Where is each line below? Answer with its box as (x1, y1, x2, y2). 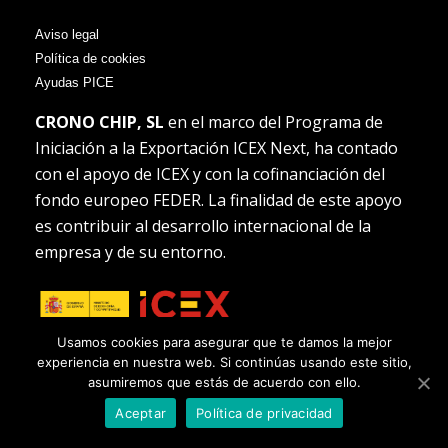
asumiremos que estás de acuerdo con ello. (87, 374, 361, 390)
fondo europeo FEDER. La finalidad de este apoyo (35, 189, 402, 212)
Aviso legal (35, 27, 99, 43)
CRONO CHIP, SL (35, 111, 164, 134)
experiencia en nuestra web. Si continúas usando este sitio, (36, 354, 412, 370)
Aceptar (115, 404, 167, 421)
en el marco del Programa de (164, 111, 383, 134)
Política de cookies (35, 51, 146, 67)
